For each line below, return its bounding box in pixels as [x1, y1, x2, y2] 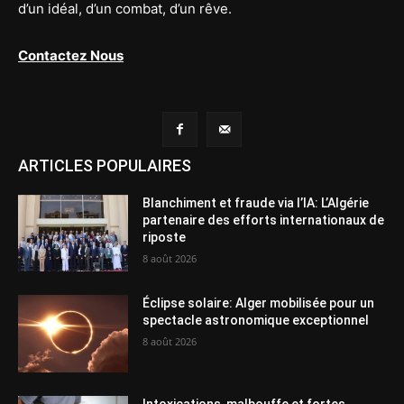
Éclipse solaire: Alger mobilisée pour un [142, 296, 375, 311]
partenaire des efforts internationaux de [142, 212, 385, 227]
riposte [142, 229, 187, 244]
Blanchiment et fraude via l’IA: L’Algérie [142, 195, 370, 210]
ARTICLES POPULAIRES [18, 155, 191, 175]
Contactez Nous [18, 46, 124, 64]
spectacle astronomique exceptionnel [142, 313, 370, 328]
